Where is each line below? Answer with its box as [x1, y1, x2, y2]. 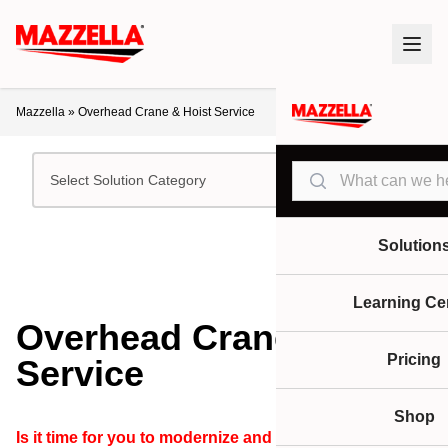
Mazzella [16, 105, 65, 119]
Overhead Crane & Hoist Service [78, 105, 255, 119]
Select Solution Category [50, 172, 206, 188]
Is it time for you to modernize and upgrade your [16, 429, 379, 446]
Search [291, 163, 342, 180]
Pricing [387, 351, 441, 368]
